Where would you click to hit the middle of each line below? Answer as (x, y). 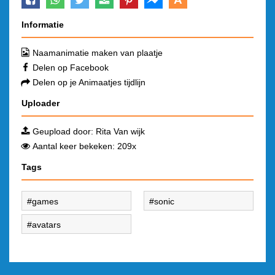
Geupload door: (64, 131)
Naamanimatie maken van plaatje (98, 53)
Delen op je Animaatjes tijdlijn (89, 82)
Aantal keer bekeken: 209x (84, 146)
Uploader (41, 103)
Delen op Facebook (71, 68)
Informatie (43, 25)
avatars (46, 225)
